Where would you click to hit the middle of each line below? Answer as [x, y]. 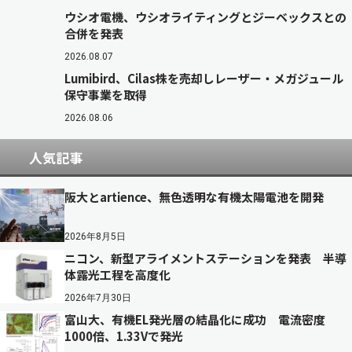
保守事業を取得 [106, 95]
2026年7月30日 [98, 298]
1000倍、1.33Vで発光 [124, 336]
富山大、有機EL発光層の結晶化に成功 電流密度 [195, 319]
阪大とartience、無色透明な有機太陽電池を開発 [194, 197]
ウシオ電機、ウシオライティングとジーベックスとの [205, 17]
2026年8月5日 [95, 236]
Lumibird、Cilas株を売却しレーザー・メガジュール [204, 78]
